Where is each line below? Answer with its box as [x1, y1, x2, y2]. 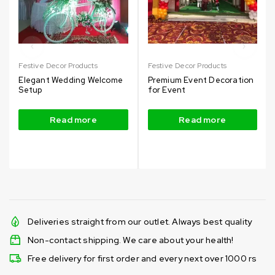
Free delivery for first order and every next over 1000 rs [28, 252, 257, 264]
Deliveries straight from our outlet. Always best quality [28, 215, 252, 227]
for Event [147, 84, 186, 95]
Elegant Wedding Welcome [18, 74, 123, 85]
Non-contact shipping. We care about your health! [28, 234, 234, 246]
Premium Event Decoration [147, 74, 254, 85]
